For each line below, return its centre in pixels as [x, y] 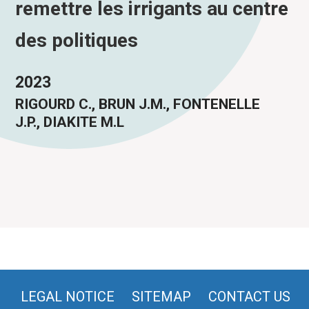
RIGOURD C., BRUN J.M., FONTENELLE [138, 104]
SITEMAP [161, 297]
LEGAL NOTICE [67, 297]
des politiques [77, 40]
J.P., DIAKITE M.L [70, 122]
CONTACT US [249, 297]
